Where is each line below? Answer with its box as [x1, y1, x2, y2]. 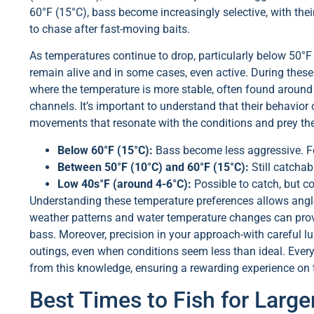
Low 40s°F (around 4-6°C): [57, 177, 191, 191]
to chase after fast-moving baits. [29, 22, 190, 36]
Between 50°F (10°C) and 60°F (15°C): [57, 160, 249, 174]
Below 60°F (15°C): [57, 143, 153, 157]
